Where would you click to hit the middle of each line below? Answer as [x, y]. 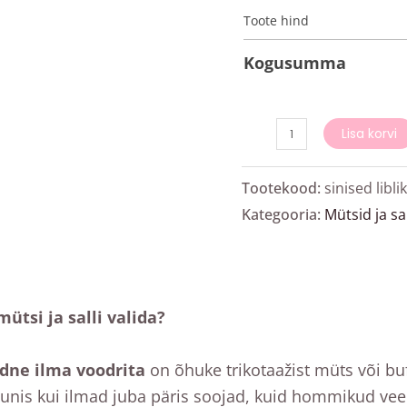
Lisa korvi [369, 134]
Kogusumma [294, 63]
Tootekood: [283, 188]
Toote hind [276, 21]
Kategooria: [283, 214]
